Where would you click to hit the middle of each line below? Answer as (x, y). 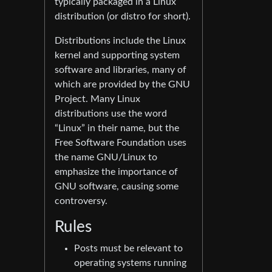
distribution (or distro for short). (123, 16)
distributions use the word (111, 114)
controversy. (81, 201)
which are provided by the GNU (122, 84)
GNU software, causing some (117, 186)
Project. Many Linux (97, 99)
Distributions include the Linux (120, 41)
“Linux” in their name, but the (117, 128)
